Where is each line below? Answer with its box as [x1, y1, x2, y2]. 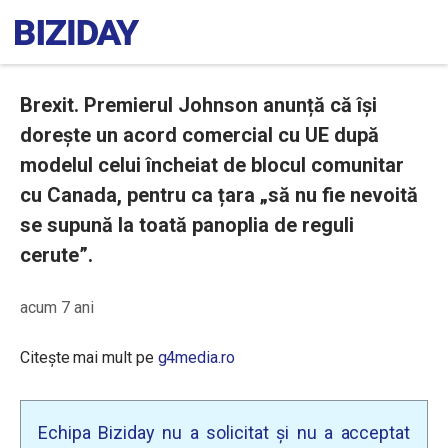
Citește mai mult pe [20, 348, 158, 367]
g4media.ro [157, 348, 235, 367]
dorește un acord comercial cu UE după [20, 123, 379, 147]
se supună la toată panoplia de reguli [20, 213, 354, 237]
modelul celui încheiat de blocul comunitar [20, 153, 404, 177]
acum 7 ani [20, 298, 94, 317]
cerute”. [20, 243, 93, 267]
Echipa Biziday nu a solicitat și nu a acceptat [38, 422, 410, 443]
